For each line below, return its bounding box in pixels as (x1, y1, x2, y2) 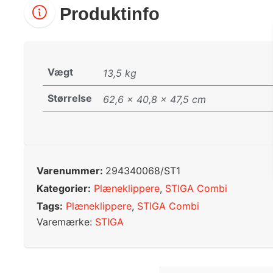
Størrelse (48, 92, 92, 105)
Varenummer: (37, 164, 105, 177)
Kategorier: (37, 182, 91, 194)
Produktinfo (55, 4, 160, 24)
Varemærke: (37, 216, 95, 229)
